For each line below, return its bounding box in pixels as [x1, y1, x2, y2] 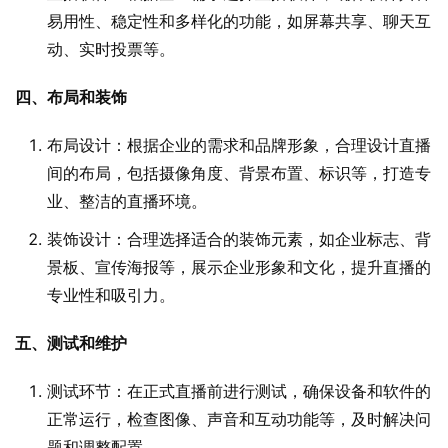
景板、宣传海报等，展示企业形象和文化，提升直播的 [47, 257, 431, 278]
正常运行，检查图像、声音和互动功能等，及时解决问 [47, 409, 431, 430]
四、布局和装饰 [15, 87, 127, 108]
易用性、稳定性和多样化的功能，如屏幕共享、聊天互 [47, 11, 431, 32]
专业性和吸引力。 [47, 285, 175, 306]
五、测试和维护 [15, 333, 127, 354]
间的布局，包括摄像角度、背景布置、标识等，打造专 [47, 163, 431, 184]
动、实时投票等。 [47, 39, 175, 60]
